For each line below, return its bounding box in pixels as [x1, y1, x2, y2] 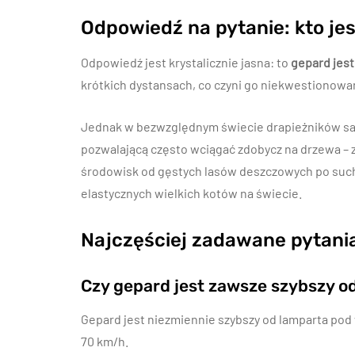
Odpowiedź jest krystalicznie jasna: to [81, 55, 291, 70]
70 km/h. [81, 334, 128, 349]
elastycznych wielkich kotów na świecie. [81, 185, 302, 200]
